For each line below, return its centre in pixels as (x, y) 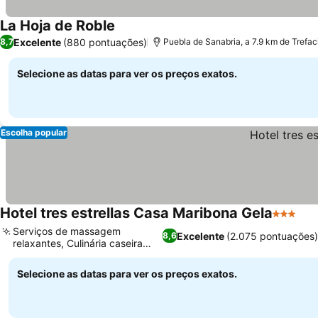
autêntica (34, 255)
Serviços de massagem (67, 231)
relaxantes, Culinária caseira (78, 243)
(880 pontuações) (105, 42)
